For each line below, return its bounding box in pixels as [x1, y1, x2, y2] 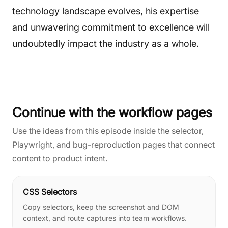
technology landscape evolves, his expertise [12, 6, 199, 16]
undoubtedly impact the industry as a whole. [12, 38, 199, 49]
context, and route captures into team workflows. [23, 214, 187, 222]
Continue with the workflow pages [12, 104, 212, 120]
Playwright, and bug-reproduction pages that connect [12, 139, 215, 150]
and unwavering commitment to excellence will [12, 22, 210, 33]
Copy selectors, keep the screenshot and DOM [23, 203, 179, 211]
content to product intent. [12, 153, 107, 163]
